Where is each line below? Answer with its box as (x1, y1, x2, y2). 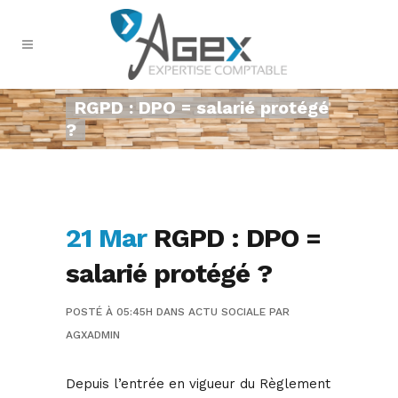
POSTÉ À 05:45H (66, 306, 153, 319)
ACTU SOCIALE (188, 306, 266, 319)
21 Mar (66, 222, 147, 254)
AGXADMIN (66, 329, 120, 342)
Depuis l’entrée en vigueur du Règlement (66, 376, 330, 393)
